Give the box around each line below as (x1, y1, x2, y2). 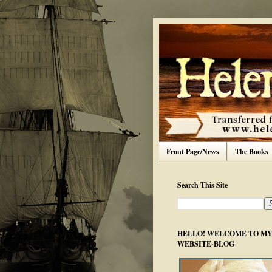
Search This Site (177, 180, 228, 191)
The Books (235, 146, 268, 157)
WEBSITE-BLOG (177, 239, 234, 250)
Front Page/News (166, 146, 219, 157)
